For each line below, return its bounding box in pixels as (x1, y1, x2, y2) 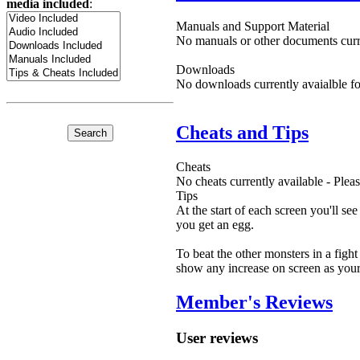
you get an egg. (176, 218, 254, 232)
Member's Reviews (176, 292, 333, 313)
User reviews (176, 329, 258, 346)
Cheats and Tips (176, 122, 309, 144)
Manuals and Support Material (176, 19, 329, 34)
